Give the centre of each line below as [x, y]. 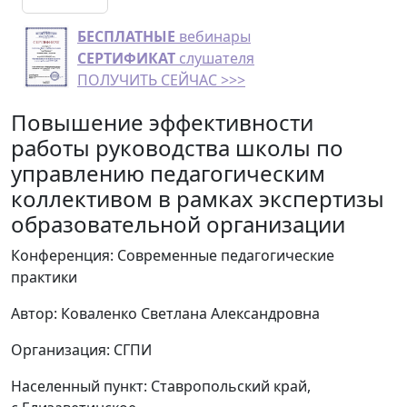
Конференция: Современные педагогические [173, 255]
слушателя [215, 58]
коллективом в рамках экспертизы [198, 199]
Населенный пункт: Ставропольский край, [161, 386]
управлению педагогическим [168, 173]
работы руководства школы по [177, 148]
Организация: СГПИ [81, 350]
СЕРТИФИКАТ [126, 58]
